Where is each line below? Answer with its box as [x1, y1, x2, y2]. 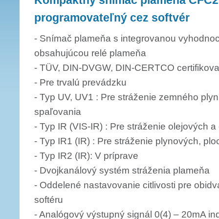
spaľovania [34, 107, 81, 117]
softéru [34, 195, 63, 205]
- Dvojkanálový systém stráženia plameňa [34, 165, 210, 175]
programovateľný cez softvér [34, 11, 190, 24]
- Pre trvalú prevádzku [34, 77, 127, 88]
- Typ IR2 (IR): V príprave [34, 151, 138, 161]
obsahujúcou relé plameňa [34, 48, 146, 58]
